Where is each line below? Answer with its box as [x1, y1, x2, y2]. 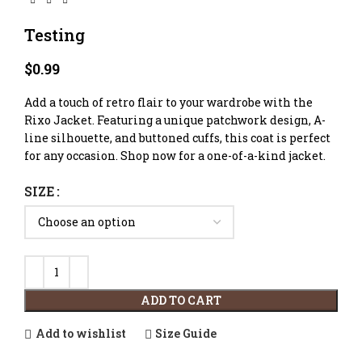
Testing [24, 23, 85, 45]
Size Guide [155, 326, 217, 342]
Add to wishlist [35, 326, 126, 342]
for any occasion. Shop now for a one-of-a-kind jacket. [24, 147, 326, 163]
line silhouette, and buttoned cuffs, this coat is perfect [24, 129, 330, 145]
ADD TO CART [141, 292, 221, 308]
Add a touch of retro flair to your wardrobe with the [24, 94, 313, 110]
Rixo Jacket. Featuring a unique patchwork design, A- [24, 112, 326, 128]
